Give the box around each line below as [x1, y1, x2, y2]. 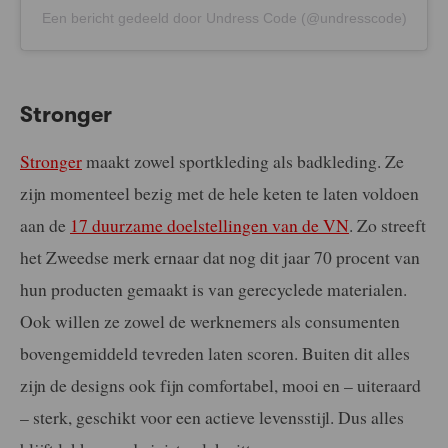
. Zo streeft [349, 212, 426, 237]
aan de [20, 212, 70, 237]
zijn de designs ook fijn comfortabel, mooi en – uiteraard [20, 372, 421, 397]
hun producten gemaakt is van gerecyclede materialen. [20, 276, 407, 301]
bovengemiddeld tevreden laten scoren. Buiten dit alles [20, 340, 410, 365]
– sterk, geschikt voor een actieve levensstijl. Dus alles [20, 404, 404, 429]
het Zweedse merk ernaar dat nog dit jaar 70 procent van [20, 244, 420, 269]
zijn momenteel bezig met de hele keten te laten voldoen [20, 180, 419, 205]
